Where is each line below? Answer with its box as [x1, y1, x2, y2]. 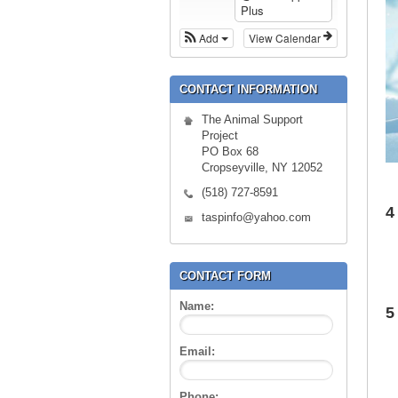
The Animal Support [202, 112, 303, 126]
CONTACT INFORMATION [179, 82, 317, 96]
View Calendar [249, 29, 323, 45]
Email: [179, 344, 215, 358]
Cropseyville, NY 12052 [202, 160, 322, 174]
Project [202, 128, 238, 142]
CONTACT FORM [179, 268, 271, 283]
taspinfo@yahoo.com [202, 210, 311, 224]
